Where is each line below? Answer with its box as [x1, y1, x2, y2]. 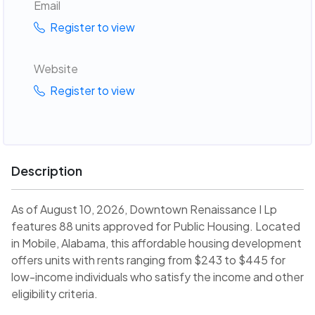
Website [33, 60, 78, 76]
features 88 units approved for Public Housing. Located [11, 219, 300, 234]
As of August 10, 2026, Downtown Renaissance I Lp [11, 202, 277, 217]
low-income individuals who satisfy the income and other [11, 269, 304, 285]
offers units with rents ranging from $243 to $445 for [11, 252, 285, 268]
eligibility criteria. [11, 286, 98, 302]
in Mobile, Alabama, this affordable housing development [11, 236, 302, 251]
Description [11, 162, 82, 179]
